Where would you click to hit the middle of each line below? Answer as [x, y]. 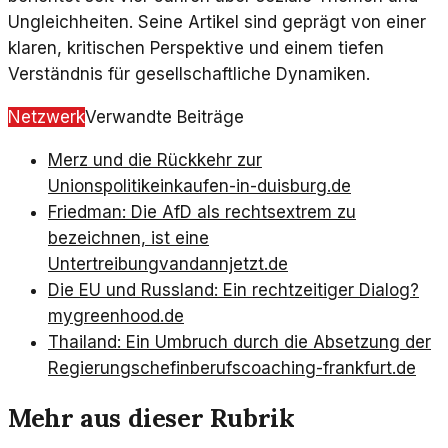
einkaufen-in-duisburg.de [250, 186]
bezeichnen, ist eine [128, 238]
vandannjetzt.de [223, 264]
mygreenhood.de [116, 316]
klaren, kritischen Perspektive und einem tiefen [196, 48]
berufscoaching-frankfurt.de [303, 368]
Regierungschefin [119, 368]
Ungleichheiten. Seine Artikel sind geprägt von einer [217, 22]
